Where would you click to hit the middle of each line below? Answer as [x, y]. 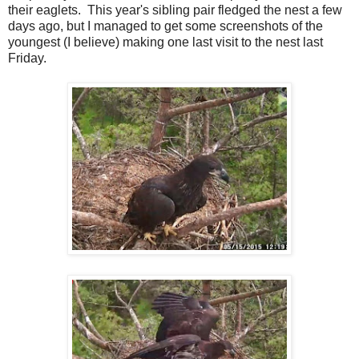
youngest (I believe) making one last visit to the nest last [165, 42]
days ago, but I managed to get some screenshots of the [165, 26]
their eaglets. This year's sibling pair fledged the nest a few [175, 10]
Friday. [27, 58]
